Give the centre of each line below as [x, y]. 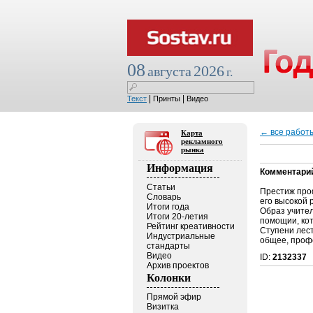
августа [169, 71]
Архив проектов [178, 265]
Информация [180, 168]
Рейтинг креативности [191, 226]
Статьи [161, 187]
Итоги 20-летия [177, 217]
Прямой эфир [174, 297]
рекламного [202, 141]
